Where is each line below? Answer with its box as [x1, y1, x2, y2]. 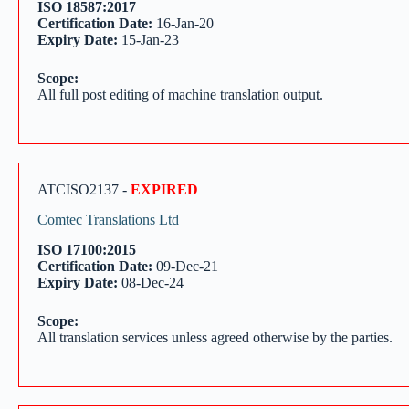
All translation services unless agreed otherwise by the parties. [37, 329, 393, 345]
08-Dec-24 [118, 274, 184, 290]
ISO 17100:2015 [37, 241, 136, 257]
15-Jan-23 [118, 31, 179, 47]
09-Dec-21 [152, 257, 218, 274]
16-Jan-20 [152, 15, 214, 31]
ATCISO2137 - [37, 181, 131, 197]
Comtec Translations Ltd [37, 211, 179, 227]
